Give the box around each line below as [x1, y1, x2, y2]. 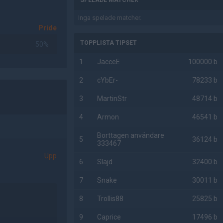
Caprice [97, 213, 121, 221]
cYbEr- [97, 76, 118, 84]
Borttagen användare [97, 131, 165, 139]
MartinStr [97, 95, 127, 103]
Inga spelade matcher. [78, 14, 142, 21]
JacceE [97, 58, 120, 66]
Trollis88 [97, 195, 124, 203]
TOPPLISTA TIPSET [80, 39, 137, 46]
